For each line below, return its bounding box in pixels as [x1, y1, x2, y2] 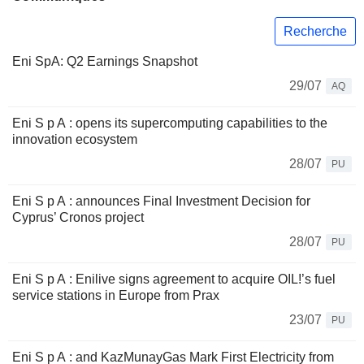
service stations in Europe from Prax [12, 288, 219, 303]
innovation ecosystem [12, 132, 137, 147]
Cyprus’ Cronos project [12, 210, 144, 225]
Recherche [284, 24, 347, 38]
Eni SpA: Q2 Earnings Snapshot [12, 54, 197, 69]
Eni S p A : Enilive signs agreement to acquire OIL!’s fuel [12, 272, 336, 287]
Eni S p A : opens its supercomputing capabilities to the [12, 116, 327, 131]
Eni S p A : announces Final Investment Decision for [12, 194, 310, 209]
